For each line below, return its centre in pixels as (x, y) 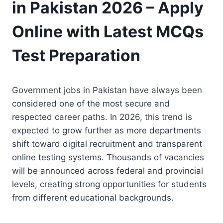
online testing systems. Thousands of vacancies (108, 157)
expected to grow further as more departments (107, 130)
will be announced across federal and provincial (108, 170)
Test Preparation (76, 55)
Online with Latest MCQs (108, 31)
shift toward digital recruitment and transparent (107, 144)
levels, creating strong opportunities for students (109, 184)
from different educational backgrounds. (93, 197)
